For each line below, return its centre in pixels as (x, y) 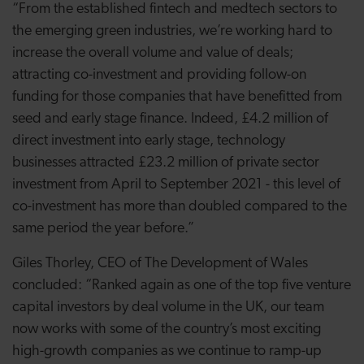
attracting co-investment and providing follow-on (159, 75)
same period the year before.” (106, 229)
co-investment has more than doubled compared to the (180, 207)
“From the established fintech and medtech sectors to (175, 9)
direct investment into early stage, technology (149, 141)
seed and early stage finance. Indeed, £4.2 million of (170, 119)
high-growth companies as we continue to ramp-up (167, 351)
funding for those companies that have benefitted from (177, 97)
